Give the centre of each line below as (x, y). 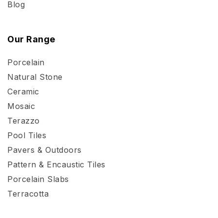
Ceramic (23, 92)
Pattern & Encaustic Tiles (56, 165)
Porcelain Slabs (38, 179)
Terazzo (24, 121)
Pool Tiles (27, 136)
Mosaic (21, 106)
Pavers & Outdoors (45, 150)
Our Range (31, 39)
